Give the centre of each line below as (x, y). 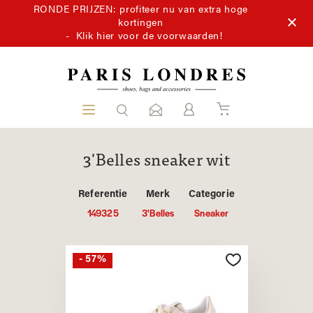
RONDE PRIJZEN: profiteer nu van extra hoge (141, 10)
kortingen (141, 23)
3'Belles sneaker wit (156, 161)
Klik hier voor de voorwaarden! (149, 37)
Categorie (211, 195)
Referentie (103, 195)
